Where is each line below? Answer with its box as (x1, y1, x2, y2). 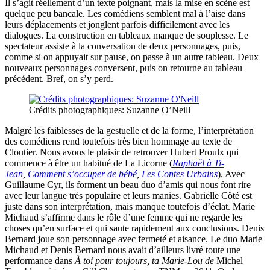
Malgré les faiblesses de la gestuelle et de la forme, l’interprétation (5, 125, 254, 136)
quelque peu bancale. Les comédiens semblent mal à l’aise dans (5, 8, 245, 19)
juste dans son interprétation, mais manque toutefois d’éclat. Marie (5, 201, 255, 212)
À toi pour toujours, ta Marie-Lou (75, 256, 202, 266)
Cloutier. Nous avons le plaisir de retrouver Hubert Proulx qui (5, 147, 239, 158)
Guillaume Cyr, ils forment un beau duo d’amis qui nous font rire (5, 180, 251, 190)
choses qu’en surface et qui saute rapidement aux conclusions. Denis (5, 223, 264, 234)
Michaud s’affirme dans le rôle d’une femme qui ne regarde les (5, 212, 242, 223)
